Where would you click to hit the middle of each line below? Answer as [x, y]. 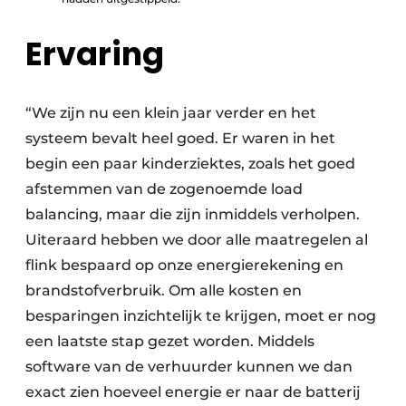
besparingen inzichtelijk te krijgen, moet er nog [201, 315]
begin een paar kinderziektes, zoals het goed [190, 163]
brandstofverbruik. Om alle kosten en [164, 290]
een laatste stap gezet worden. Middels [170, 341]
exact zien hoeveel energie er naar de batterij [193, 391]
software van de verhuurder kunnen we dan [189, 366]
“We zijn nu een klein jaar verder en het [171, 112]
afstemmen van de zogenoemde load [164, 188]
